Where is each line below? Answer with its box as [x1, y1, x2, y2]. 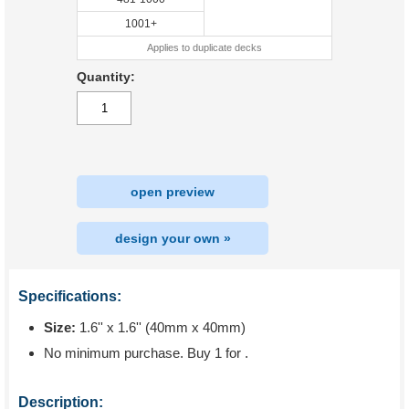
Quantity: [77, 69, 135, 84]
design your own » [114, 231, 231, 246]
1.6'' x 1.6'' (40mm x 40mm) [76, 320, 246, 335]
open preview [131, 184, 215, 199]
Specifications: [18, 288, 121, 304]
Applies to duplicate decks [147, 42, 262, 53]
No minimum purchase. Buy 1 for [44, 345, 245, 361]
